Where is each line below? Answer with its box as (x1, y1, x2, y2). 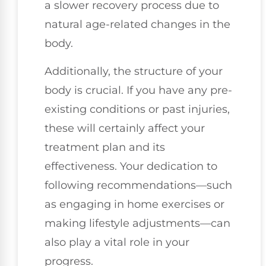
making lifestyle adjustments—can (45, 216, 230, 230)
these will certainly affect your (45, 121, 205, 135)
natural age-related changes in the (45, 18, 230, 31)
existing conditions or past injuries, (45, 102, 230, 116)
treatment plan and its (45, 140, 165, 154)
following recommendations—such (45, 178, 232, 192)
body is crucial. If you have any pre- (45, 83, 232, 97)
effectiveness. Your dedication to (45, 159, 217, 173)
